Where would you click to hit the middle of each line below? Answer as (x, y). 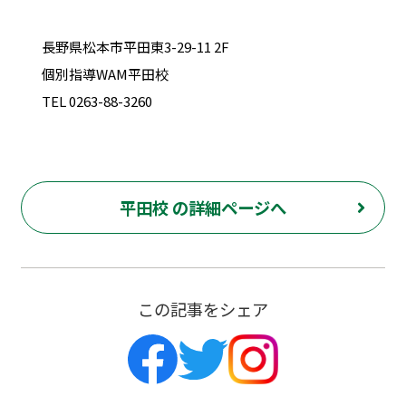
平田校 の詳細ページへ (203, 208)
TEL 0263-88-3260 (97, 101)
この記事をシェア (203, 309)
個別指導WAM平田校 (105, 73)
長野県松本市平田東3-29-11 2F (135, 46)
